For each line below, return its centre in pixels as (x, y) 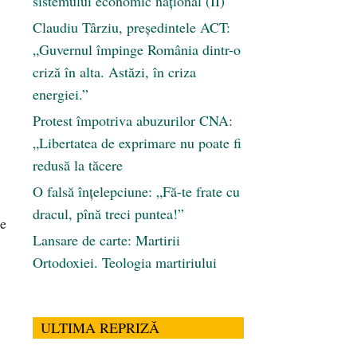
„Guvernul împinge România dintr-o (137, 50)
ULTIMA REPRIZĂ (100, 328)
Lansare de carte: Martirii (106, 240)
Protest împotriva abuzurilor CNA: (133, 121)
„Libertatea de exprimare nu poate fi (137, 143)
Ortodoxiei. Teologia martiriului (125, 263)
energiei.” (61, 94)
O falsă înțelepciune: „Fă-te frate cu (136, 192)
